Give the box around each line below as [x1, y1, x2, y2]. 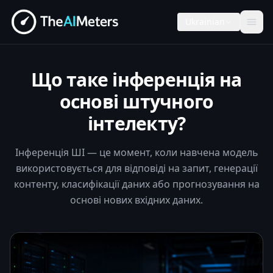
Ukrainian [185, 16, 225, 27]
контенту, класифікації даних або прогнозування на [13, 177, 260, 191]
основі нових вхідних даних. [70, 193, 203, 207]
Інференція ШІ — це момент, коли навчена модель [15, 146, 258, 159]
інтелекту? [87, 111, 186, 136]
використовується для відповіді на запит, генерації [15, 161, 258, 175]
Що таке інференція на [31, 67, 242, 92]
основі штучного [59, 89, 214, 114]
